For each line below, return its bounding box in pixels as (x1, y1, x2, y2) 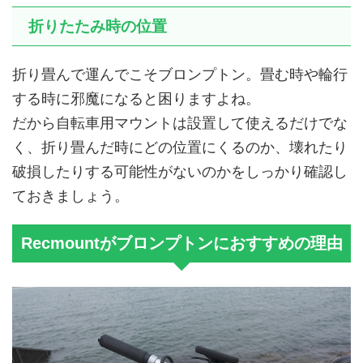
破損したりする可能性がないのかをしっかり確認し (12, 163, 348, 181)
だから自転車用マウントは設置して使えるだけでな (12, 114, 348, 132)
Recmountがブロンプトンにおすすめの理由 (20, 234, 343, 253)
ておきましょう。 (12, 187, 129, 205)
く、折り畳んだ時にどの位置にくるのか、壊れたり (12, 139, 348, 156)
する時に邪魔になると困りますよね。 (12, 90, 260, 108)
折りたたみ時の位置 (28, 18, 167, 36)
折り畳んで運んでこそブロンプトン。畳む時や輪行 (12, 66, 348, 83)
